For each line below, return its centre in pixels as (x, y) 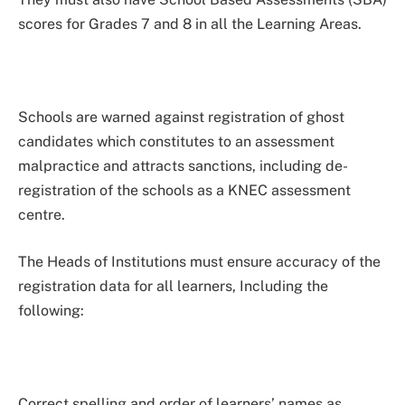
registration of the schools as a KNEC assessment (184, 191)
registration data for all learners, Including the (173, 287)
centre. (42, 215)
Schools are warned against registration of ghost (181, 118)
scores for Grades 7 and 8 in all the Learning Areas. (190, 24)
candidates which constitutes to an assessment (176, 142)
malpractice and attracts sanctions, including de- (183, 166)
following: (51, 311)
